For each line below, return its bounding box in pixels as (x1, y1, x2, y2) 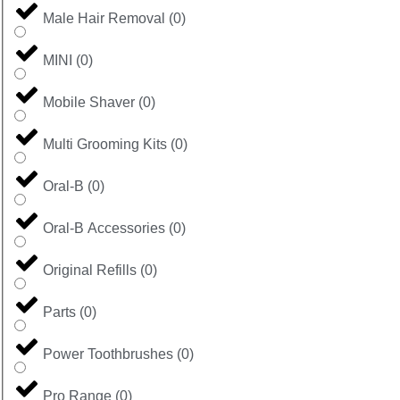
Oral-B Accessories (43, 220, 165, 236)
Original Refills (43, 262, 137, 278)
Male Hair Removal (43, 10, 165, 26)
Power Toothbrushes (43, 346, 173, 362)
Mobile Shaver (43, 94, 135, 110)
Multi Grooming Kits (43, 136, 167, 152)
